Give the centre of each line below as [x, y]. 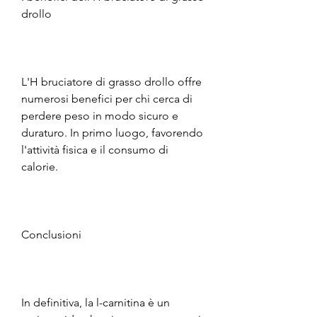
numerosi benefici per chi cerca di [107, 98]
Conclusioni [51, 234]
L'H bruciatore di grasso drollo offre [111, 81]
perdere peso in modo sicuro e [100, 115]
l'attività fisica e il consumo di [95, 149]
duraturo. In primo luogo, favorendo [112, 132]
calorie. [40, 166]
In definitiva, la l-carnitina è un [96, 302]
